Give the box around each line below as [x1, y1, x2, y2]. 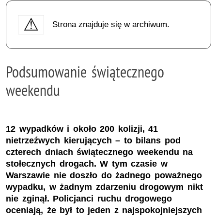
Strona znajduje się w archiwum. [52, 19, 170, 29]
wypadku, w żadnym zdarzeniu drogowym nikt [6, 182, 203, 192]
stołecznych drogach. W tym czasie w [6, 159, 168, 169]
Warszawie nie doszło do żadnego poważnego [6, 170, 202, 181]
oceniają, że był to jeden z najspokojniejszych [6, 205, 202, 216]
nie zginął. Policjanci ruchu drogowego [6, 194, 172, 204]
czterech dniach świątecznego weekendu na [6, 147, 193, 157]
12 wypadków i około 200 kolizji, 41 [6, 124, 158, 134]
